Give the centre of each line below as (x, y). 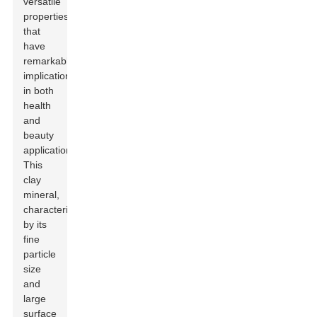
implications (50, 76)
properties (46, 16)
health (38, 105)
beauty (39, 135)
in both (39, 91)
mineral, (42, 195)
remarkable (49, 61)
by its (35, 224)
